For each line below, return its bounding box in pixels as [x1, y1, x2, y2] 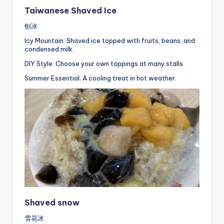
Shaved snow [24, 197, 79, 207]
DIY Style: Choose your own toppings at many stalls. [24, 59, 184, 68]
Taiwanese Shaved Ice [24, 5, 116, 16]
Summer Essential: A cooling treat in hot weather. [24, 74, 176, 82]
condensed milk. [24, 45, 74, 53]
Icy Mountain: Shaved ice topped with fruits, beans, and [24, 36, 195, 45]
